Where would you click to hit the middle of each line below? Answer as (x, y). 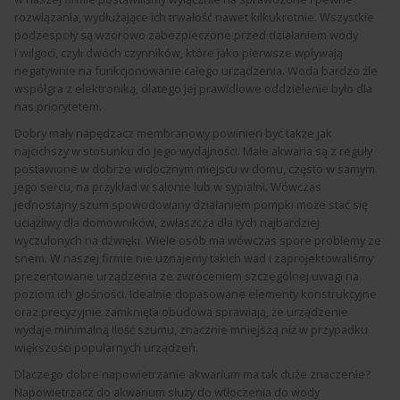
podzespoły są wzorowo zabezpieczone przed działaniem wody (186, 35)
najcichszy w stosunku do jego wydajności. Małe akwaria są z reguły (193, 151)
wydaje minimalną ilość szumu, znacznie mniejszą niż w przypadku (191, 330)
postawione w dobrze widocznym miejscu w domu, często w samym (195, 169)
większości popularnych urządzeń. (106, 348)
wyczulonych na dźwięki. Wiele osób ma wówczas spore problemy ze (198, 241)
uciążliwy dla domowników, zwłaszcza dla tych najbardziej (167, 223)
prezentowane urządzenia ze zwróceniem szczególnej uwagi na (187, 276)
